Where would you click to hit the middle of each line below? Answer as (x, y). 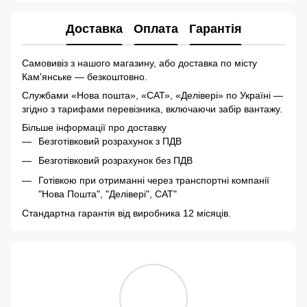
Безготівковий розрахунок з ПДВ (110, 141)
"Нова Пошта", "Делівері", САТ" (108, 194)
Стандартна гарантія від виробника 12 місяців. (126, 213)
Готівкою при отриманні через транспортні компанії (154, 180)
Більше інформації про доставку (94, 127)
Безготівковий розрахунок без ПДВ (115, 161)
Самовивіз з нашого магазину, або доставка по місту (139, 63)
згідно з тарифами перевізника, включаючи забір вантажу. (152, 109)
